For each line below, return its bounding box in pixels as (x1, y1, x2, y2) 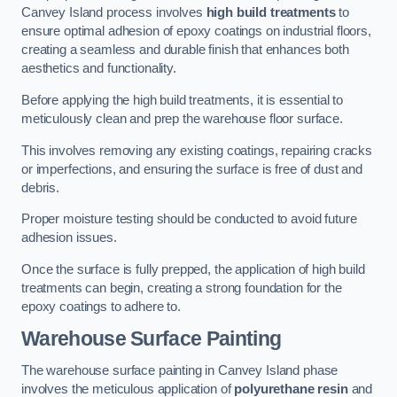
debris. (21, 180, 59, 195)
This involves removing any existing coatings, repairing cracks (21, 143, 372, 158)
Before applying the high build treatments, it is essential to (21, 92, 344, 107)
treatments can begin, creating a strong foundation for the (21, 280, 342, 295)
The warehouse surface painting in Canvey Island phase (21, 362, 339, 378)
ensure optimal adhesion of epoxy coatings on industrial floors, (21, 24, 371, 39)
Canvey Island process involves (21, 5, 206, 20)
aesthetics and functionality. (21, 61, 176, 76)
